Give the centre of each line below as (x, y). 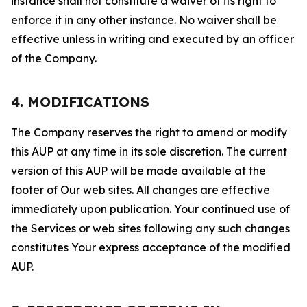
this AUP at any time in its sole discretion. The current (149, 151)
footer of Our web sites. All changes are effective (140, 190)
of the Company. (54, 58)
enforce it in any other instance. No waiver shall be (144, 20)
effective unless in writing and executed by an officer (152, 39)
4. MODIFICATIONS (80, 102)
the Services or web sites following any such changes (150, 228)
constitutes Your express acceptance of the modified (151, 247)
